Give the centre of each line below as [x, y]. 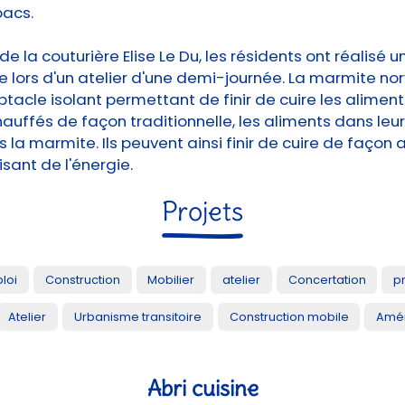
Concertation [327, 279]
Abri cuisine [202, 387]
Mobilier [171, 279]
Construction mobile [289, 316]
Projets [202, 212]
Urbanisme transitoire [138, 316]
